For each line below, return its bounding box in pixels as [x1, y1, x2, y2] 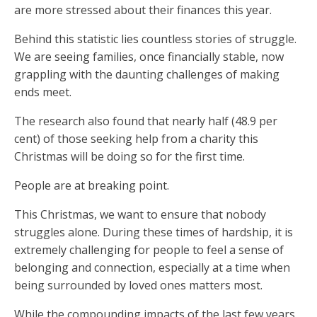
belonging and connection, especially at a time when [14, 260, 290, 276]
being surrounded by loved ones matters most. [14, 277, 263, 294]
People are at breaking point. [14, 178, 169, 194]
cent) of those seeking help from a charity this [14, 131, 258, 147]
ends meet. [14, 84, 71, 100]
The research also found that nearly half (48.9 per [14, 113, 277, 129]
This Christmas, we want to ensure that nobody [14, 207, 266, 223]
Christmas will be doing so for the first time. [14, 149, 245, 165]
